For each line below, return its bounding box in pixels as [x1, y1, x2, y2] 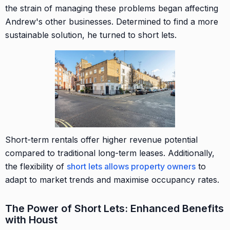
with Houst [5, 213, 57, 226]
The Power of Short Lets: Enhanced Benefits [5, 202, 224, 215]
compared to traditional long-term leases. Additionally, [5, 147, 215, 158]
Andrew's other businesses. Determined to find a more [5, 16, 218, 27]
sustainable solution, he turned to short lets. [5, 29, 177, 40]
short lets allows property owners [67, 161, 196, 171]
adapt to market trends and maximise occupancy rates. [5, 174, 219, 185]
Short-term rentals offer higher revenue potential [5, 134, 198, 145]
